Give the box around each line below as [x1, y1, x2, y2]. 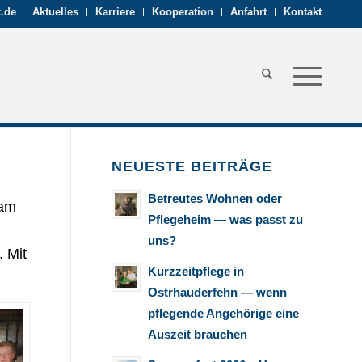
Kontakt [284, 6, 322, 18]
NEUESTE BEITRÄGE [112, 158, 272, 175]
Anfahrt [230, 6, 267, 18]
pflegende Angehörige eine [148, 306, 299, 320]
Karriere [95, 6, 135, 18]
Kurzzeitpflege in [148, 264, 244, 278]
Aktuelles [32, 6, 78, 18]
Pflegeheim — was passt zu [148, 213, 303, 226]
